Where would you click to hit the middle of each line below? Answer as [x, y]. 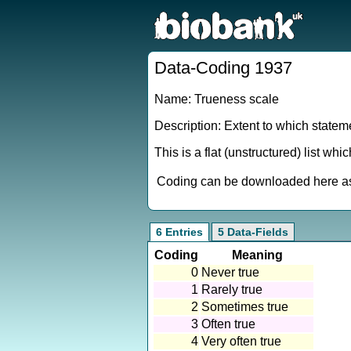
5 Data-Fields [253, 232]
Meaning [257, 255]
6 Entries [179, 232]
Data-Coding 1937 [223, 68]
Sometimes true [245, 307]
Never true [230, 272]
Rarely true [232, 289]
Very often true [241, 341]
